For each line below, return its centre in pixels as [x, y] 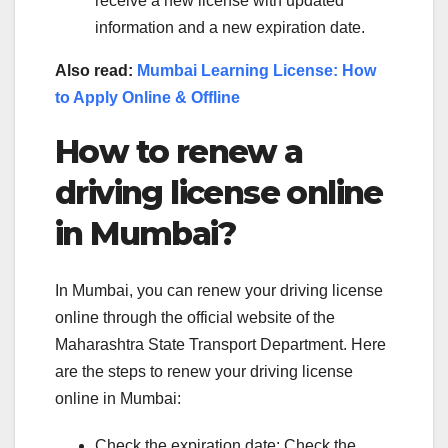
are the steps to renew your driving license [204, 371]
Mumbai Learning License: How [256, 71]
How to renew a [179, 152]
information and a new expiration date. [230, 28]
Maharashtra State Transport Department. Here [220, 344]
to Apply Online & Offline [147, 98]
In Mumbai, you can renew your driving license [219, 290]
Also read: [96, 71]
